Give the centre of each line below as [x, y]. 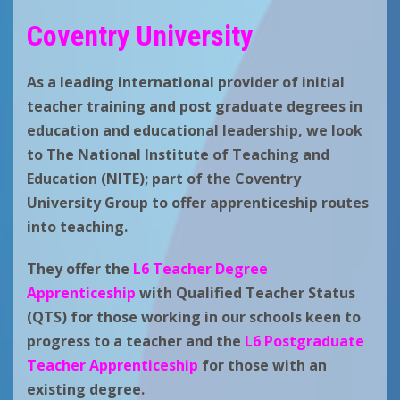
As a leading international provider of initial [186, 83]
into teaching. [77, 227]
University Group [87, 203]
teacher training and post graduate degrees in [195, 107]
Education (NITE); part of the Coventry [164, 179]
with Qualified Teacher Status [246, 293]
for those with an [264, 366]
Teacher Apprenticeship [114, 366]
